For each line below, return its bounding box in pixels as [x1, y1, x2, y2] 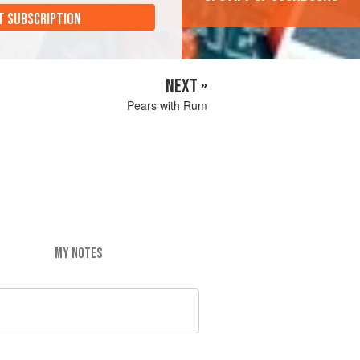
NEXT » [166, 75, 207, 99]
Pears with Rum [127, 97, 207, 114]
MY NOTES [54, 244, 102, 262]
